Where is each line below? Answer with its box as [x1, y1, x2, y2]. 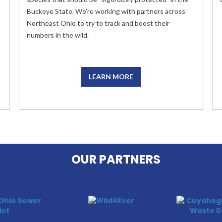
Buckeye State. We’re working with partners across [27, 7, 185, 15]
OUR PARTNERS [71, 151, 161, 167]
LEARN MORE [89, 72, 133, 81]
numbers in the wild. [27, 31, 89, 39]
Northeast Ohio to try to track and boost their [27, 19, 169, 27]
